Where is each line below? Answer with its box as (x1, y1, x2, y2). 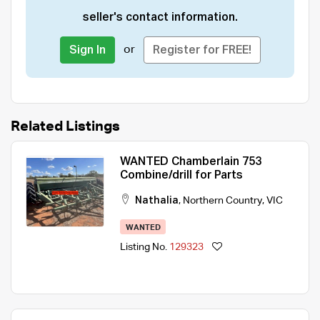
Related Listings (11, 119, 120, 134)
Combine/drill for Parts (120, 169, 243, 181)
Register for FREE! (152, 44, 251, 56)
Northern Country (183, 195, 262, 206)
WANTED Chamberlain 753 (120, 156, 261, 168)
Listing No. (120, 242, 169, 253)
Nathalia (135, 195, 179, 206)
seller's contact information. (82, 11, 238, 24)
